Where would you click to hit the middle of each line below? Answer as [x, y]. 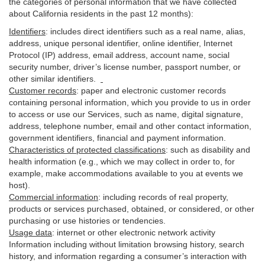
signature [223, 114]
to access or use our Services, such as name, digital [107, 114]
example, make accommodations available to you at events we [126, 173]
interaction [210, 256]
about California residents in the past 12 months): [101, 14]
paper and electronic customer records [153, 91]
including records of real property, [166, 197]
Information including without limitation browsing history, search [127, 244]
